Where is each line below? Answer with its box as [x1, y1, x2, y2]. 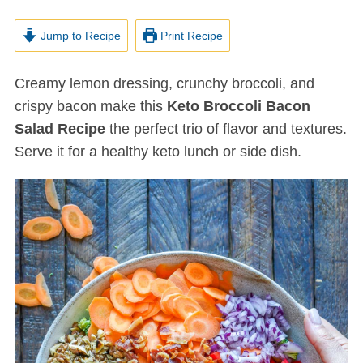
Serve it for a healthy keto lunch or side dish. [14, 143, 301, 160]
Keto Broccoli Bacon [166, 98, 310, 114]
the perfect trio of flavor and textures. [105, 121, 347, 137]
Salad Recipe [14, 121, 105, 137]
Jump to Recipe [36, 29, 121, 42]
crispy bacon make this [14, 98, 167, 114]
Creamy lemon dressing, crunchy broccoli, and [14, 75, 25, 92]
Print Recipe [157, 29, 224, 42]
